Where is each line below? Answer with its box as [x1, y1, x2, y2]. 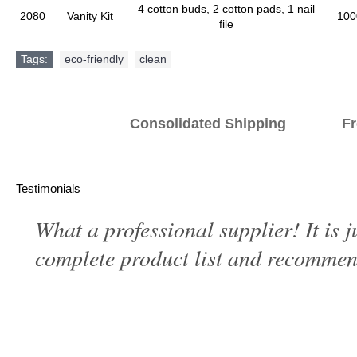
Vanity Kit [67, 10, 113, 22]
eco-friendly [65, 53, 124, 65]
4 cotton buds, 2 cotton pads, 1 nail [138, 2, 315, 15]
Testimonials [16, 182, 80, 195]
